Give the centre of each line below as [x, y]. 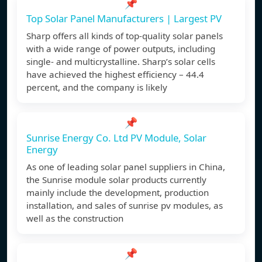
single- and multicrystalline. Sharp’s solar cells [121, 62]
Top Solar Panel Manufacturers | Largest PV [124, 19]
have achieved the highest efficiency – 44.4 [115, 75]
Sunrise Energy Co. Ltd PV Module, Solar [116, 138]
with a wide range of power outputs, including [121, 49]
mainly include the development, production [118, 193]
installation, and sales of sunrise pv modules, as [125, 206]
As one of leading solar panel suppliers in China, [126, 167]
